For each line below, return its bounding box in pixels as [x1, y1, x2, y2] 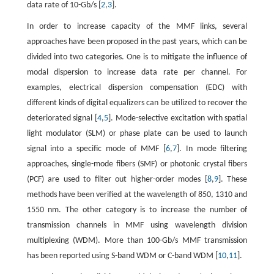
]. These [218, 174, 248, 184]
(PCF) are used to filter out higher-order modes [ [26, 174, 207, 184]
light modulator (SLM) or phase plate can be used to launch [26, 128, 248, 138]
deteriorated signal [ [26, 113, 98, 123]
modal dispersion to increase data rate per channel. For [26, 67, 248, 77]
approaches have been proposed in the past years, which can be [26, 37, 248, 46]
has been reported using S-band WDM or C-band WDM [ [26, 251, 218, 261]
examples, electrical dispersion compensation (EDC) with [26, 83, 248, 92]
